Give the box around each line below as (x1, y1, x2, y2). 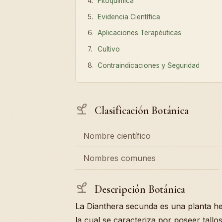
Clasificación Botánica (92, 104, 189, 117)
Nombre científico (83, 130, 151, 141)
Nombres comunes (83, 153, 156, 163)
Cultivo (98, 45, 120, 54)
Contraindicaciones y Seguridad (98, 61, 200, 70)
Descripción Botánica (92, 182, 185, 196)
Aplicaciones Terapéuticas (98, 29, 182, 37)
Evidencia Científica (98, 12, 161, 21)
